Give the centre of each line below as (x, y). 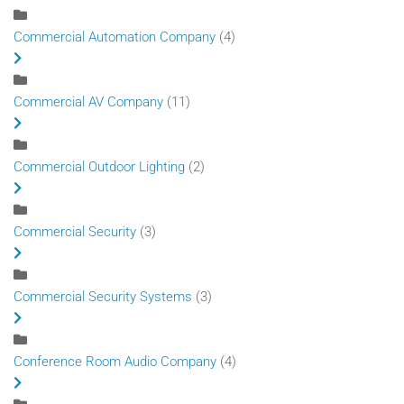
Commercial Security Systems (105, 296)
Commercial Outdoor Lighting (99, 166)
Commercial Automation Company (115, 37)
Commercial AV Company (88, 101)
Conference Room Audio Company (115, 361)
